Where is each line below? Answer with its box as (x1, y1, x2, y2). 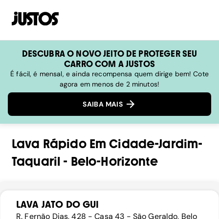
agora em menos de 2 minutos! (59, 80, 160, 88)
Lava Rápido (12, 137, 87, 152)
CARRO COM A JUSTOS (64, 59, 155, 69)
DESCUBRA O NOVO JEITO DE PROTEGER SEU (22, 48, 197, 59)
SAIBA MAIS (83, 100, 125, 109)
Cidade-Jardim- (109, 137, 203, 152)
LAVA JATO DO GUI (16, 198, 99, 211)
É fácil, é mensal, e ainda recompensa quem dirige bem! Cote (10, 69, 209, 78)
